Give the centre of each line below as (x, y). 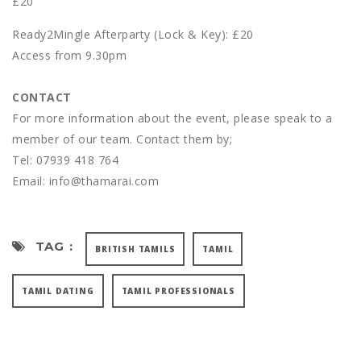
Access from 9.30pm (69, 56)
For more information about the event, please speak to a (172, 118)
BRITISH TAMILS (135, 249)
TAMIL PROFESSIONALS (178, 291)
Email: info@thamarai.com (85, 181)
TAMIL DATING (58, 291)
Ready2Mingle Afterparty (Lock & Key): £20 (133, 35)
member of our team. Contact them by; (122, 139)
